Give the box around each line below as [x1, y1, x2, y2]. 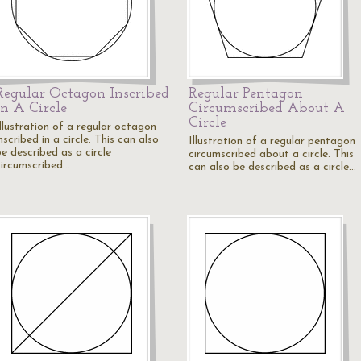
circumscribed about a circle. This [189, 148, 354, 160]
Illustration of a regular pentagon [189, 135, 355, 147]
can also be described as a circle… [189, 161, 356, 173]
